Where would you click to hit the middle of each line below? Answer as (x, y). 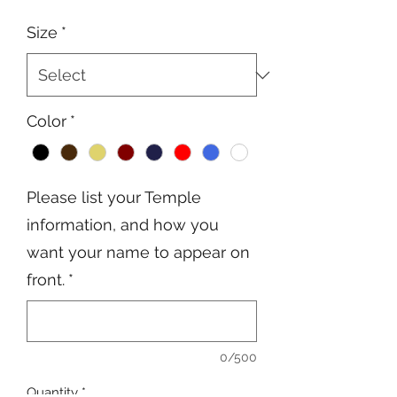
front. (46, 280)
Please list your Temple (114, 198)
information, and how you (123, 225)
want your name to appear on (138, 253)
